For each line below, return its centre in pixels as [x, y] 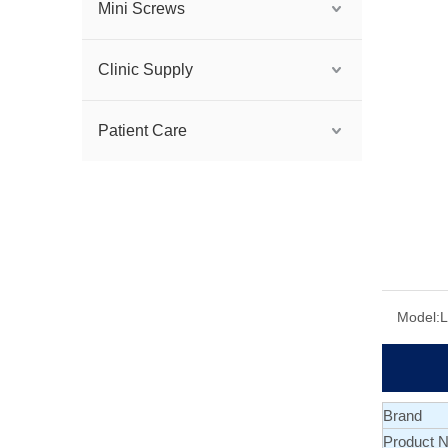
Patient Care [142, 130]
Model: [418, 317]
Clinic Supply [145, 69]
